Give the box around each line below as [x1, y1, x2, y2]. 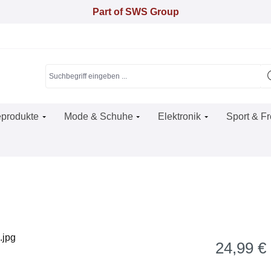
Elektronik [158, 111, 201, 122]
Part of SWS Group [92, 6, 179, 17]
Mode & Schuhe [64, 111, 133, 122]
